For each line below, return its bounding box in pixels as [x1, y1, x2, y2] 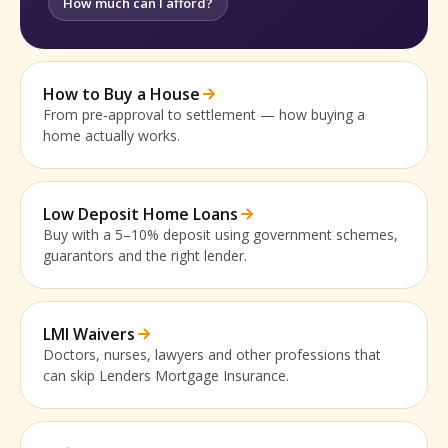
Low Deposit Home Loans [43, 202, 238, 225]
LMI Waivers [43, 322, 135, 345]
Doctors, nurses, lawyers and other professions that [43, 344, 381, 364]
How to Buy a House [43, 82, 200, 105]
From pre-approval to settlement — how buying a [43, 104, 365, 124]
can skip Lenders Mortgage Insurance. [43, 365, 289, 385]
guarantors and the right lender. [43, 245, 247, 265]
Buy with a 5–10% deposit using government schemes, [43, 224, 398, 244]
